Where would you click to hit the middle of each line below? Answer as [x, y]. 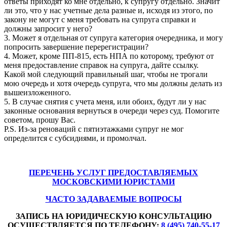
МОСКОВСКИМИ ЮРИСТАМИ [113, 181]
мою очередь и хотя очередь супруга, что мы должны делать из [113, 83]
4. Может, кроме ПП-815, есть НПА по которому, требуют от [109, 56]
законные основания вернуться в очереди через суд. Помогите [112, 110]
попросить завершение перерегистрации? [76, 47]
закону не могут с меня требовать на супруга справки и [100, 19]
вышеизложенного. [37, 92]
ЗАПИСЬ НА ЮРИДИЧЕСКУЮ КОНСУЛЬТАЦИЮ [113, 216]
